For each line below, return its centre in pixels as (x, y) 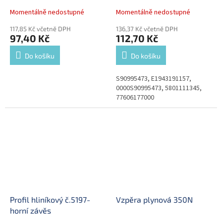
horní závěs (30, 211)
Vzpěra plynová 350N (154, 200)
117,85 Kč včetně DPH (40, 28)
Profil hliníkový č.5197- (21, 200)
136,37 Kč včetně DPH (147, 28)
